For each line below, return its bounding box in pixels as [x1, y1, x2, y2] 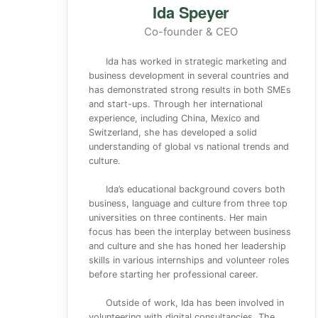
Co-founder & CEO [144, 25, 238, 38]
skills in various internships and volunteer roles [89, 255, 290, 265]
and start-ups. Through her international [89, 99, 263, 109]
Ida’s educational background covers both [106, 184, 285, 194]
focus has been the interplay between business [89, 226, 291, 237]
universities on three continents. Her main [89, 212, 267, 223]
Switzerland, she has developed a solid [89, 127, 257, 138]
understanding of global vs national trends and [89, 141, 289, 152]
